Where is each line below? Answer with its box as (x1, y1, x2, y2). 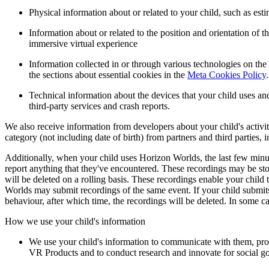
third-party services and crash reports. (29, 100, 170, 111)
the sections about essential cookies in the (29, 69, 187, 80)
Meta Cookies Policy (187, 69, 266, 80)
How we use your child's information (5, 216, 145, 226)
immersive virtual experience (29, 38, 138, 49)
